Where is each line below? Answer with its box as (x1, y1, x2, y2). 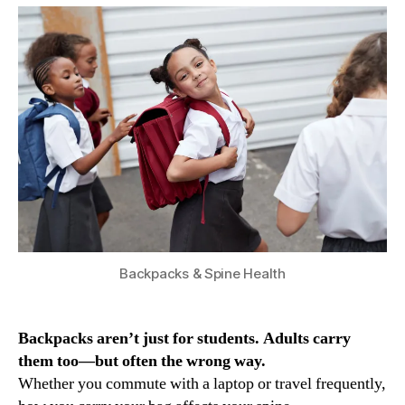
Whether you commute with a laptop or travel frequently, (18, 373, 386, 395)
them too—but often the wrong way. (18, 351, 266, 372)
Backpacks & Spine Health (119, 265, 286, 283)
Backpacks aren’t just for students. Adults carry (18, 328, 351, 350)
